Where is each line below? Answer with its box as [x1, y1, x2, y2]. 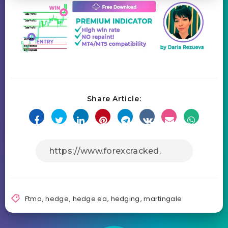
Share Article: [87, 94, 141, 103]
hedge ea [72, 193, 107, 204]
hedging [110, 193, 140, 204]
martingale [144, 193, 182, 204]
